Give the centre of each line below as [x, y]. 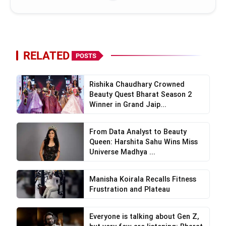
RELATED [46, 56]
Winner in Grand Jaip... [128, 105]
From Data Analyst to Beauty [138, 132]
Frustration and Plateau [129, 189]
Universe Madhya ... [122, 152]
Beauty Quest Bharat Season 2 [140, 95]
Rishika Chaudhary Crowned [137, 84]
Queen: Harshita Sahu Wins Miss [143, 142]
